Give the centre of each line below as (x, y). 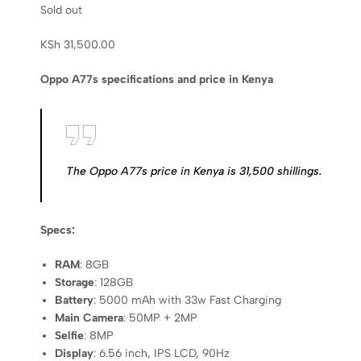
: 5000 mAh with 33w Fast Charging (188, 300)
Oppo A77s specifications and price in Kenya (157, 79)
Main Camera (89, 318)
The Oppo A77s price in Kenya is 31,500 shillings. (194, 171)
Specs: (58, 230)
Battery (75, 300)
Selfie (70, 336)
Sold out (61, 10)
